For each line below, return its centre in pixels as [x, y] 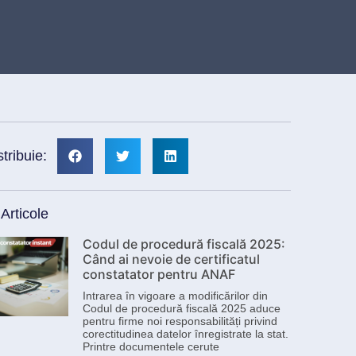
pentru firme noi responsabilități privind [180, 321]
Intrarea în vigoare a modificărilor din [175, 295]
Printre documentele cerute [151, 346]
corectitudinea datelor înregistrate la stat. [186, 333]
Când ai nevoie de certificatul [171, 259]
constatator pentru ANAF [159, 274]
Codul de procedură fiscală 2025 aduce [182, 308]
